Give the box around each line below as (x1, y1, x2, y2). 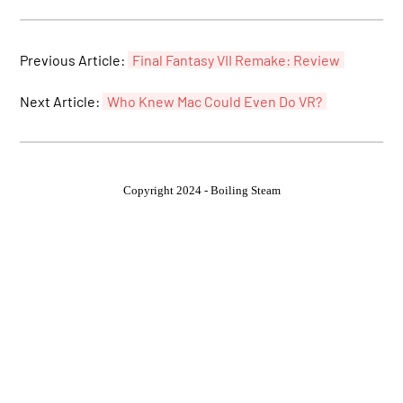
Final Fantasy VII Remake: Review (132, 50, 341, 68)
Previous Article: (20, 50, 129, 68)
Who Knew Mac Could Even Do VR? (107, 93, 323, 111)
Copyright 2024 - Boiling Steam (122, 184, 281, 198)
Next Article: (20, 93, 103, 111)
